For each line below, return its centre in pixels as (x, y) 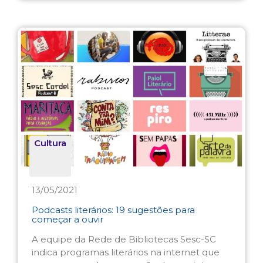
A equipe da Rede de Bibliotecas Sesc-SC (124, 240)
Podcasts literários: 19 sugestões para (113, 210)
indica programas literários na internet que (126, 252)
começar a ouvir (68, 220)
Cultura (50, 143)
